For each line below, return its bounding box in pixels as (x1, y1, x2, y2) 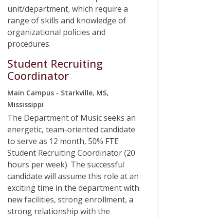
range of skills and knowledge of (7, 15, 126, 26)
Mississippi (7, 100, 44, 109)
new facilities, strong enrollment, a (7, 194, 133, 205)
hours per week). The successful (7, 159, 125, 170)
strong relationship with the (7, 206, 110, 217)
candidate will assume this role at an (7, 171, 139, 182)
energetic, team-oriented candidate (7, 124, 135, 135)
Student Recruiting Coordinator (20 (7, 147, 135, 159)
